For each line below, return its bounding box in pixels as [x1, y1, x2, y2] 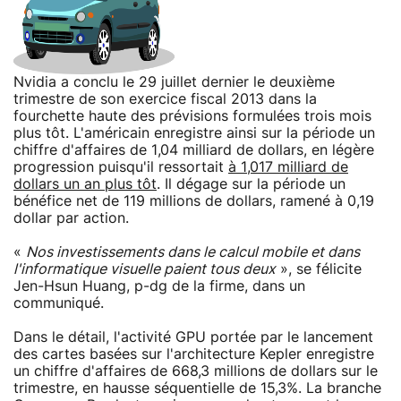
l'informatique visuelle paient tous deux [13, 261, 276, 277]
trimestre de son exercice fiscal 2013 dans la [13, 91, 317, 107]
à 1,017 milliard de [228, 159, 348, 175]
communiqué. [13, 295, 104, 311]
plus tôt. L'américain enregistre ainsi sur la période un [13, 125, 375, 141]
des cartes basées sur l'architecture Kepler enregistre [13, 346, 374, 362]
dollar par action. [13, 210, 129, 226]
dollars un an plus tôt [13, 176, 157, 192]
